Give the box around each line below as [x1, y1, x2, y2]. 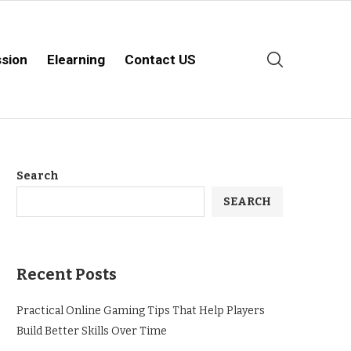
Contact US [125, 52, 196, 67]
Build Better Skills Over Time [16, 324, 167, 338]
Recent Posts [16, 265, 117, 284]
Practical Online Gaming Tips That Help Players [16, 304, 265, 317]
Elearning [47, 52, 105, 67]
